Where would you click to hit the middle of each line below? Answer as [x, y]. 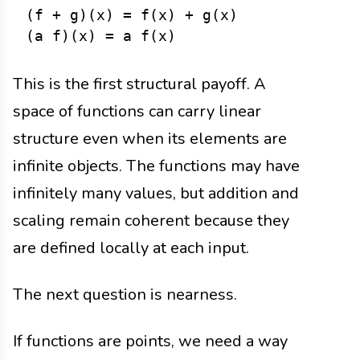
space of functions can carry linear [137, 111]
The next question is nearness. [125, 294]
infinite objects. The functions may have [156, 166]
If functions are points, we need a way [150, 341]
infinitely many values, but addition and [156, 193]
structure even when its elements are [150, 138]
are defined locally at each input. [131, 247]
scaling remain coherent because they [151, 220]
